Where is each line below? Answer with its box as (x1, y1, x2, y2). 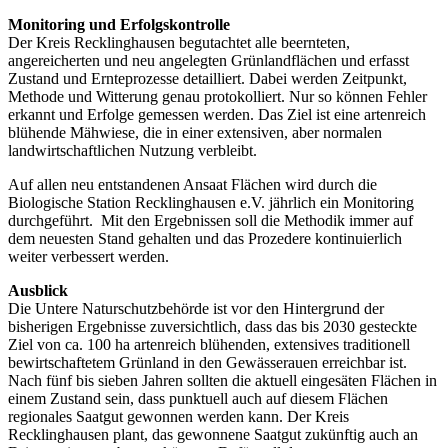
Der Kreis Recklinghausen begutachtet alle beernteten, (8, 33, 350, 51)
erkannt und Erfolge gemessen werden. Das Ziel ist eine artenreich (8, 105, 426, 123)
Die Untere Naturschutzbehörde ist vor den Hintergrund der (8, 299, 384, 317)
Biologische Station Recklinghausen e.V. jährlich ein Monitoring (8, 193, 414, 211)
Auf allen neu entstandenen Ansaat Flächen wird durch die (8, 175, 377, 193)
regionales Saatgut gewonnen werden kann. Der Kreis (8, 407, 349, 425)
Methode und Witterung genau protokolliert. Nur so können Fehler (8, 87, 427, 105)
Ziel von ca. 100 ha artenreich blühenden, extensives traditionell (8, 335, 410, 353)
